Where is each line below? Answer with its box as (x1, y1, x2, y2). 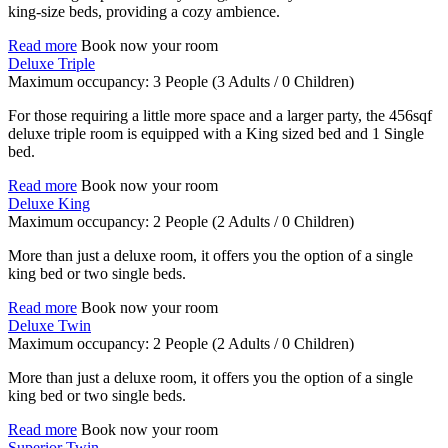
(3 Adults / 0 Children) (212, 73, 354, 91)
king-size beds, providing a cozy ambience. (8, 3, 280, 21)
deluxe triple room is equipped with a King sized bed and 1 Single (8, 125, 424, 143)
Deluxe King (8, 195, 90, 213)
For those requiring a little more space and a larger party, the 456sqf (8, 107, 432, 125)
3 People (153, 73, 208, 91)
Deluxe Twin (8, 317, 91, 335)
